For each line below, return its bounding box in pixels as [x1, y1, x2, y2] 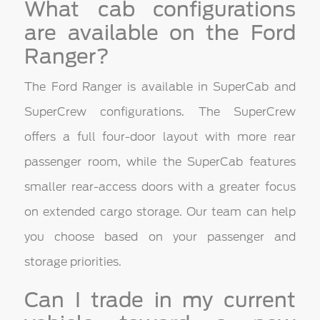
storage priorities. [24, 255, 122, 269]
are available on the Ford [24, 21, 296, 46]
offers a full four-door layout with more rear [24, 130, 296, 144]
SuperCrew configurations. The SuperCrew [24, 105, 296, 119]
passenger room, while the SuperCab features [24, 155, 296, 169]
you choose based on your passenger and [24, 230, 296, 244]
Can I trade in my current [24, 288, 296, 313]
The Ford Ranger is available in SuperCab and [24, 80, 296, 94]
